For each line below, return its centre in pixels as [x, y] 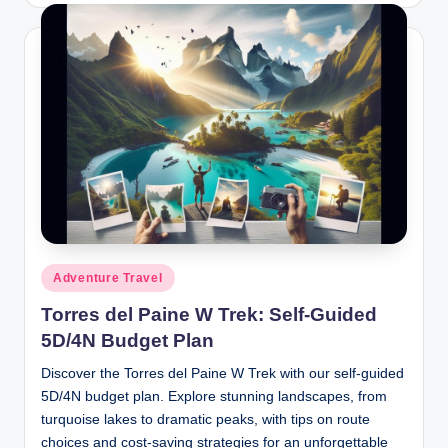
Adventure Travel [108, 277]
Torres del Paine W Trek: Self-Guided [209, 315]
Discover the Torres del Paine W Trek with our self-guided [222, 374]
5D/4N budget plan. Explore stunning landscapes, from [214, 397]
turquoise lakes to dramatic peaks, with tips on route [205, 420]
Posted [61, 273]
